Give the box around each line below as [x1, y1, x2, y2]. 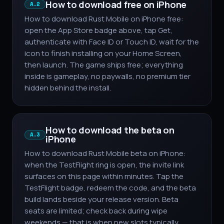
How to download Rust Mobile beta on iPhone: [24, 148, 186, 159]
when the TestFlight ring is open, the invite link [24, 159, 184, 170]
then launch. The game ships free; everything [24, 59, 183, 70]
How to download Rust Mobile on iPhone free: [24, 13, 183, 24]
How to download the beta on [45, 124, 174, 136]
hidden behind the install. [24, 82, 111, 93]
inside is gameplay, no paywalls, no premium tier [24, 71, 190, 82]
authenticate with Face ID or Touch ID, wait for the [24, 36, 199, 47]
